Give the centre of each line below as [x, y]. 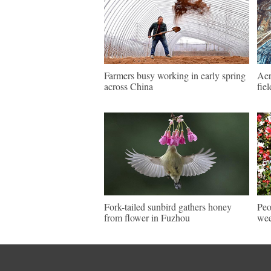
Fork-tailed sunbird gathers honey [168, 207]
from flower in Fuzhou [147, 217]
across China [129, 86]
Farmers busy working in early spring [175, 75]
